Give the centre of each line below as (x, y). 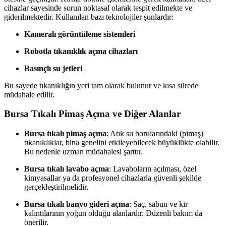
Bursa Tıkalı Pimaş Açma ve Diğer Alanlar (92, 114)
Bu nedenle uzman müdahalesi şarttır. (83, 151)
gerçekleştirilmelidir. (56, 187)
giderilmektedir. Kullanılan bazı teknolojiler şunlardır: (89, 17)
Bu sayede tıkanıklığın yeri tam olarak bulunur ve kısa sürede (101, 85)
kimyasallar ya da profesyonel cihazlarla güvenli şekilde (113, 178)
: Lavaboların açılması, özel (153, 168)
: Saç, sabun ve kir (158, 204)
